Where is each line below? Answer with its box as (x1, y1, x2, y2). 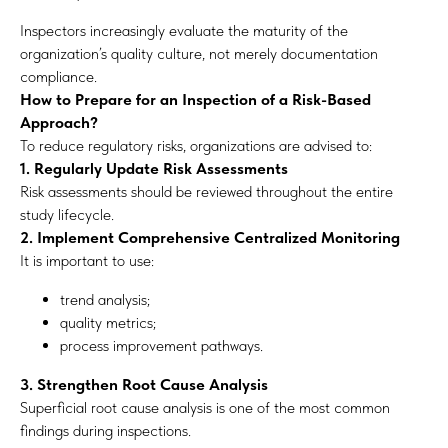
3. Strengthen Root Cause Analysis (20, 375, 268, 394)
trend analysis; (60, 290, 150, 309)
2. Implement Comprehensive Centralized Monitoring (20, 228, 400, 247)
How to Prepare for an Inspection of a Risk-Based (20, 90, 371, 109)
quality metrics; (60, 313, 156, 332)
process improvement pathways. (60, 336, 263, 355)
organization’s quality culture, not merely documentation (20, 44, 378, 63)
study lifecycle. (20, 205, 114, 224)
